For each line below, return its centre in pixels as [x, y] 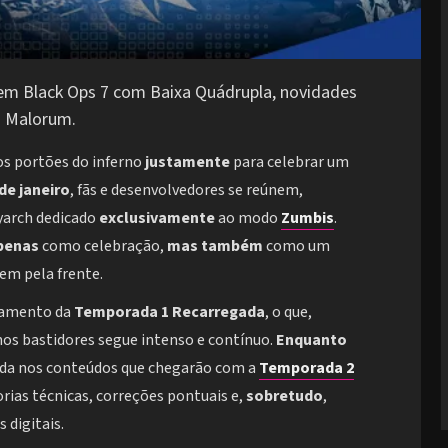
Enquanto [311, 340]
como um [296, 246]
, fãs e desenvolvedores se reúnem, [186, 190]
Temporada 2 [306, 368]
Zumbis [307, 218]
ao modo [248, 218]
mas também [215, 246]
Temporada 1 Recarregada [169, 312]
